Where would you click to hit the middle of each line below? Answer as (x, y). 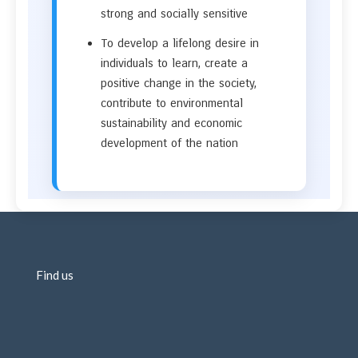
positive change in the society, (179, 83)
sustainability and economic (171, 123)
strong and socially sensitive (174, 14)
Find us (55, 274)
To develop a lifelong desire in (180, 43)
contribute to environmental (172, 103)
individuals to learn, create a (174, 63)
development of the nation (169, 143)
